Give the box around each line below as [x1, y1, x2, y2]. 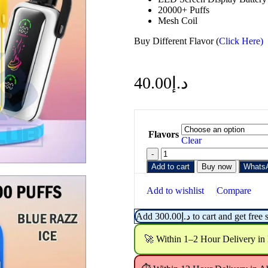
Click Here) [219, 36, 263, 47]
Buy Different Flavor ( [134, 36, 219, 47]
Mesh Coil [158, 16, 197, 26]
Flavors [148, 129, 179, 140]
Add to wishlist [147, 185, 204, 196]
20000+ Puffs [158, 5, 209, 16]
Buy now [202, 162, 232, 172]
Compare [217, 185, 251, 196]
